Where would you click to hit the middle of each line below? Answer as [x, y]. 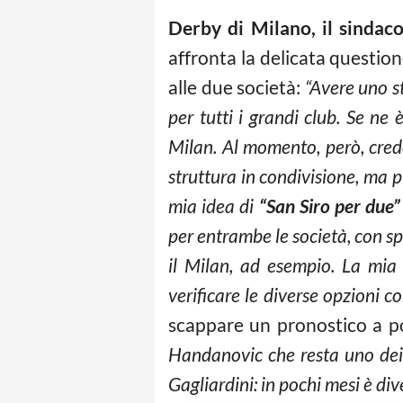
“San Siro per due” [329, 206]
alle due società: [237, 87]
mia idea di [214, 206]
